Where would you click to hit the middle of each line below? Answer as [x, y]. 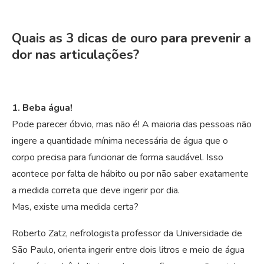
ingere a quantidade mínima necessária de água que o [120, 141]
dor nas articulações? [75, 55]
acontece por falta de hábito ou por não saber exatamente [130, 174]
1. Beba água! [42, 108]
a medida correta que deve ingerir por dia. [96, 191]
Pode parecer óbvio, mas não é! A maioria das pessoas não [132, 125]
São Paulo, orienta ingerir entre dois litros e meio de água [128, 250]
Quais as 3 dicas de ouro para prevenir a [131, 39]
